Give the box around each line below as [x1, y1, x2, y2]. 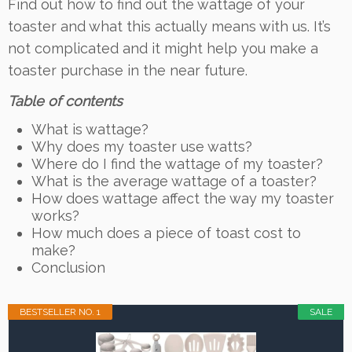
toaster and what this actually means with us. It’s [8, 18, 331, 35]
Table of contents [8, 93, 123, 109]
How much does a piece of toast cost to [31, 225, 301, 241]
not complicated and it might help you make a [8, 40, 318, 57]
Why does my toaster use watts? [31, 138, 252, 155]
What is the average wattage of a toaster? [31, 173, 317, 189]
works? [31, 207, 79, 224]
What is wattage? [31, 121, 148, 137]
